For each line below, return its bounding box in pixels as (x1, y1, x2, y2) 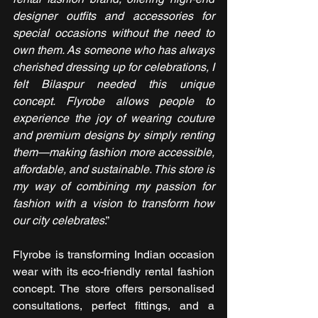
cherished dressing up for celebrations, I (13, 60, 214, 74)
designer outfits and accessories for (13, 9, 214, 23)
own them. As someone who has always (13, 43, 214, 57)
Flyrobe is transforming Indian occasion (13, 247, 214, 261)
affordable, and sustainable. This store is (13, 162, 214, 176)
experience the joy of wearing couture (13, 111, 214, 125)
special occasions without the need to (13, 26, 214, 40)
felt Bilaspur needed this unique (13, 77, 214, 91)
